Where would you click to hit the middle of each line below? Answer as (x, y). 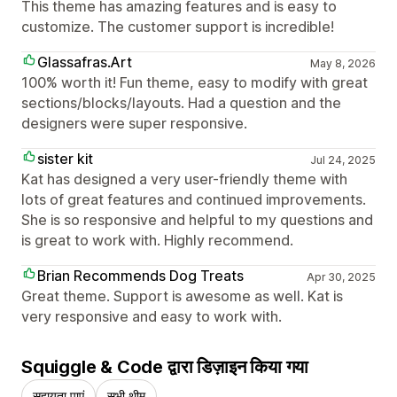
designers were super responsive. (134, 123)
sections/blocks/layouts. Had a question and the (181, 102)
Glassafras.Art (85, 62)
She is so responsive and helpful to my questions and (197, 219)
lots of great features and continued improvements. (194, 199)
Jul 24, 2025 (343, 160)
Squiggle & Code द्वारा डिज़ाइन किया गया (165, 366)
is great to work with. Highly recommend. (157, 240)
